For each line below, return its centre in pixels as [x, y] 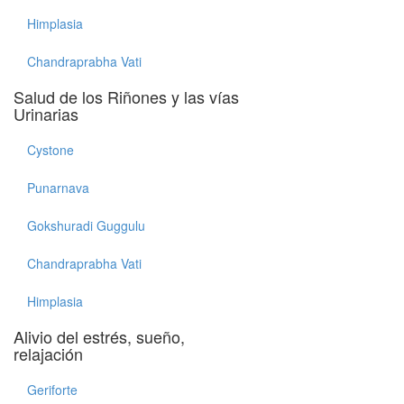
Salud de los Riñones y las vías [126, 96]
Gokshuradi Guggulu [86, 225]
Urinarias [46, 114]
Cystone [50, 150]
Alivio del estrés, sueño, [99, 336]
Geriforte [52, 390]
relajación [48, 353]
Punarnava [58, 188]
